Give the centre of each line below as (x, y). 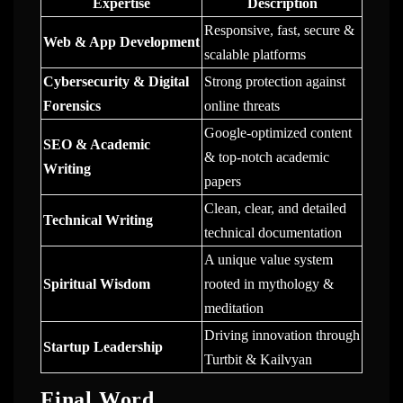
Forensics (72, 106)
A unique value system (268, 260)
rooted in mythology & (269, 284)
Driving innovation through (282, 336)
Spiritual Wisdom (96, 284)
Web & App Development (121, 42)
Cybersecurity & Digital (116, 82)
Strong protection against (274, 82)
